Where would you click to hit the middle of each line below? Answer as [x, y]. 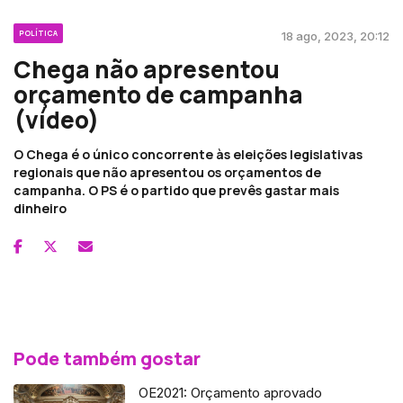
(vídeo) [56, 119]
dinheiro [40, 208]
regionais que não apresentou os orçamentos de [167, 172]
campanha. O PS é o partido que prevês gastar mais [176, 190]
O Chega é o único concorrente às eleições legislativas [188, 154]
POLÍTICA [38, 32]
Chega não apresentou [147, 69]
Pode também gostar [107, 358]
